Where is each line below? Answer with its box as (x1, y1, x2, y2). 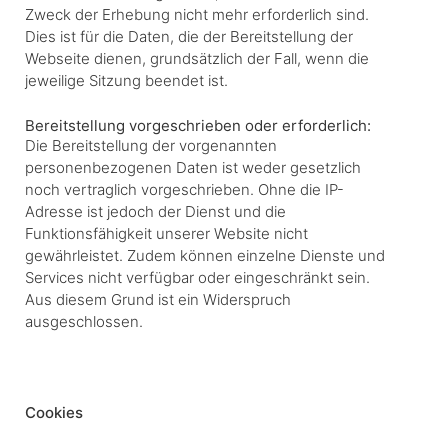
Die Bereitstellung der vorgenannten (25, 135, 277, 155)
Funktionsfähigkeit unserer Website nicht (25, 223, 308, 243)
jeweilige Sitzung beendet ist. (25, 70, 228, 90)
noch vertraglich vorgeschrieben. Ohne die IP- (25, 179, 344, 199)
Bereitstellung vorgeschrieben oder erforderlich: (25, 115, 371, 135)
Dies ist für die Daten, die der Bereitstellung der (25, 26, 353, 46)
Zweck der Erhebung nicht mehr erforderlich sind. (25, 4, 369, 24)
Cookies (25, 402, 83, 422)
